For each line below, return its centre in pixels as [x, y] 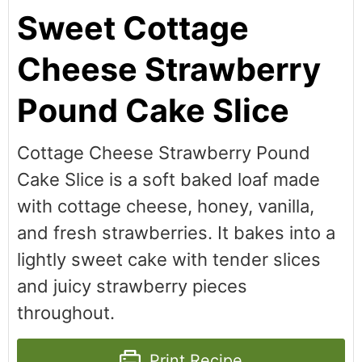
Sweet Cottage [133, 28]
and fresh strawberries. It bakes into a [176, 233]
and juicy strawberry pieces [132, 286]
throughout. [66, 313]
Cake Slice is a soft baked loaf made [168, 179]
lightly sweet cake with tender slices [169, 259]
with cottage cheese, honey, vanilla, [166, 206]
